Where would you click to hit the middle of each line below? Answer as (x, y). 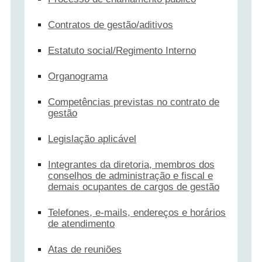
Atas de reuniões (85, 249)
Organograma (78, 76)
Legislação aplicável (92, 139)
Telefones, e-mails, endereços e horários (137, 212)
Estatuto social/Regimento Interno (122, 50)
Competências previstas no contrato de (134, 102)
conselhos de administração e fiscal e (130, 175)
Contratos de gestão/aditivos (111, 25)
